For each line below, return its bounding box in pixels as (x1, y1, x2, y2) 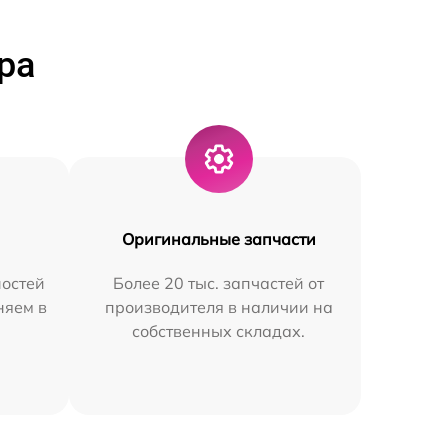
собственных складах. (132, 321, 306, 341)
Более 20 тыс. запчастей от (113, 273, 325, 293)
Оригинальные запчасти (121, 229, 316, 249)
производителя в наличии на (104, 297, 333, 317)
